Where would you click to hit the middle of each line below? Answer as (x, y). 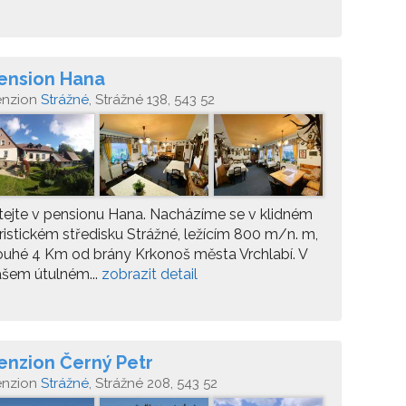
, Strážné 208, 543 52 (153, 383)
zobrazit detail (150, 274)
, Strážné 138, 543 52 (152, 100)
